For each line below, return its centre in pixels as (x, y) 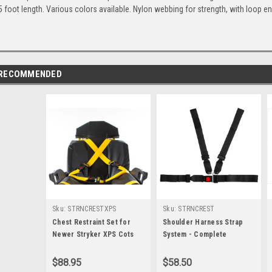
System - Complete (195, 234)
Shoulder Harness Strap (203, 222)
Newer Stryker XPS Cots (93, 234)
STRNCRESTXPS (92, 209)
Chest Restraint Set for (91, 222)
